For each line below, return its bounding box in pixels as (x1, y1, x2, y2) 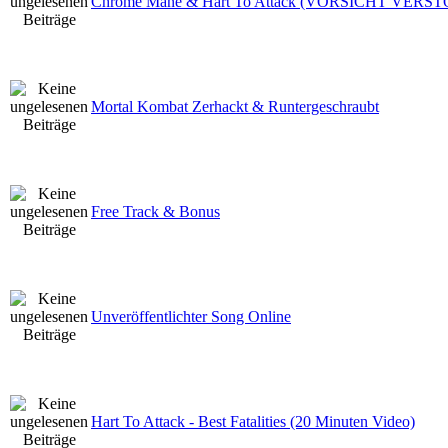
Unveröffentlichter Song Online (91, 307, 291, 325)
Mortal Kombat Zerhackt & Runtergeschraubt (91, 97, 379, 115)
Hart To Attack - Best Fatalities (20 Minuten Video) (91, 412, 415, 430)
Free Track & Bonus (91, 202, 220, 220)
